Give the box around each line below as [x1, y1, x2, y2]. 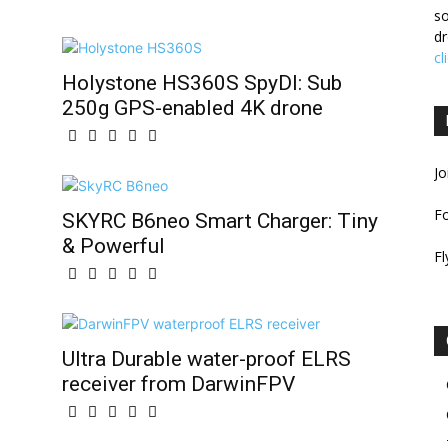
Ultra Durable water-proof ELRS [62, 347, 351, 371]
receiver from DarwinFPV [62, 372, 295, 396]
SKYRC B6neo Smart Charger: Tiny [62, 209, 378, 233]
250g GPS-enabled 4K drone [62, 96, 323, 120]
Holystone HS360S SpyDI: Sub [62, 71, 342, 95]
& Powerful [62, 234, 165, 258]
